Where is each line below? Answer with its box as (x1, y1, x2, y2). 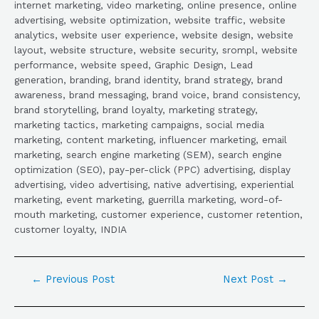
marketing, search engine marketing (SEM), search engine (14, 148, 282, 160)
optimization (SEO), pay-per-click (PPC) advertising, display (14, 163, 291, 175)
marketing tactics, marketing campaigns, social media (14, 118, 264, 130)
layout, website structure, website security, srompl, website (14, 43, 298, 56)
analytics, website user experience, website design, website (14, 28, 293, 41)
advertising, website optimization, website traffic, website (14, 14, 286, 26)
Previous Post (41, 272, 115, 286)
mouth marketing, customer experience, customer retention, (14, 208, 303, 220)
